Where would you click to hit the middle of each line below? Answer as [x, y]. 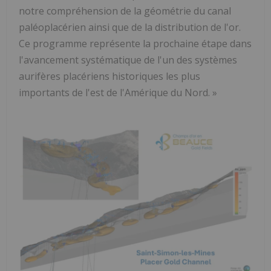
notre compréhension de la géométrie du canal [125, 11]
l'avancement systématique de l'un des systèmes [128, 60]
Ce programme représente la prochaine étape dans [135, 43]
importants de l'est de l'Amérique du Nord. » [118, 92]
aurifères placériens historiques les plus [109, 76]
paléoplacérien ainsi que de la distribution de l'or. [130, 27]
